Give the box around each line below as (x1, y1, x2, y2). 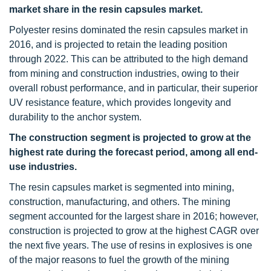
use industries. (9, 162, 77, 172)
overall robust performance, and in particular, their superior (9, 83, 258, 93)
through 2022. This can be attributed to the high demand (9, 54, 248, 64)
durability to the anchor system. (9, 112, 142, 122)
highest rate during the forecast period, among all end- (9, 147, 258, 157)
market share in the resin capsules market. (9, 4, 203, 15)
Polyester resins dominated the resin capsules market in (9, 25, 248, 35)
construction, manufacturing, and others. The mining (9, 197, 230, 207)
